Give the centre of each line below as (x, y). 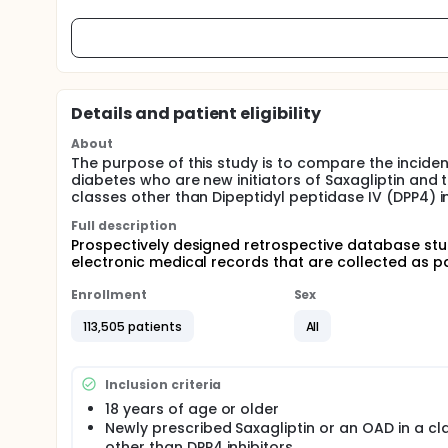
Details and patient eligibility (196, 113)
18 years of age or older (192, 409)
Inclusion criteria (163, 384)
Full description (124, 225)
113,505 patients (132, 326)
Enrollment (109, 294)
